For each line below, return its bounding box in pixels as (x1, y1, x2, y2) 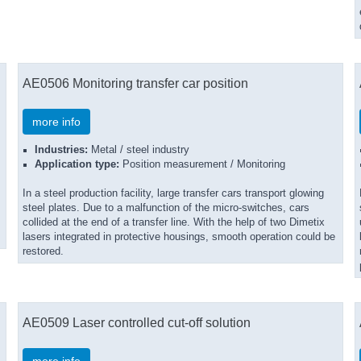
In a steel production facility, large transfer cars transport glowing (23, 188, 324, 199)
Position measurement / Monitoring (119, 159, 285, 170)
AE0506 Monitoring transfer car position (23, 76, 248, 90)
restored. (23, 246, 64, 257)
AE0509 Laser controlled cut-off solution (23, 315, 251, 330)
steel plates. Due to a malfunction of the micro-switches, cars (23, 202, 309, 214)
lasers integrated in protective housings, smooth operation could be (23, 231, 335, 243)
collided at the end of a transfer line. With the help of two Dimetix (23, 217, 325, 228)
